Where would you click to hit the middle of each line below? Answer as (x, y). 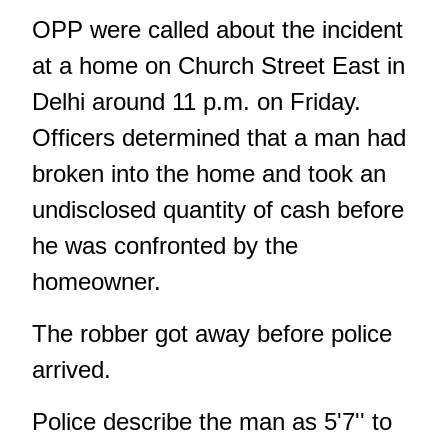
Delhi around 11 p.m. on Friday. (196, 101)
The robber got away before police (212, 333)
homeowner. (96, 281)
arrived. (71, 369)
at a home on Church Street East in (218, 65)
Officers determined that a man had (219, 137)
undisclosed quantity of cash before (218, 209)
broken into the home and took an (209, 173)
